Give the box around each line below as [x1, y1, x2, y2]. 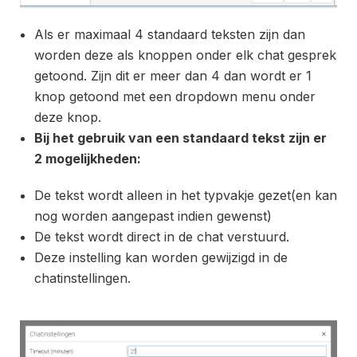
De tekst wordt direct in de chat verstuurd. [34, 229, 293, 245]
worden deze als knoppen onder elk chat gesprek [34, 47, 336, 64]
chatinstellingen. [34, 270, 135, 287]
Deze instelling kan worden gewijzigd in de [34, 249, 288, 266]
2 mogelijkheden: [34, 151, 144, 167]
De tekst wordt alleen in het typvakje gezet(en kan [34, 187, 337, 204]
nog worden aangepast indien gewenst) [34, 208, 272, 225]
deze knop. [34, 109, 101, 126]
